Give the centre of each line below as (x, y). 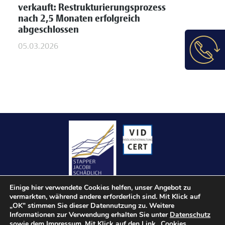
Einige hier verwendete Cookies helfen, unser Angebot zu (100, 188)
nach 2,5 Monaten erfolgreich (79, 19)
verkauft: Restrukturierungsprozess (92, 8)
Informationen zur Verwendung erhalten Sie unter (90, 215)
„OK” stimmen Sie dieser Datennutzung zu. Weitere (92, 206)
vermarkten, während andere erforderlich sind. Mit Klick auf (105, 197)
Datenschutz (190, 215)
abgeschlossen (49, 30)
